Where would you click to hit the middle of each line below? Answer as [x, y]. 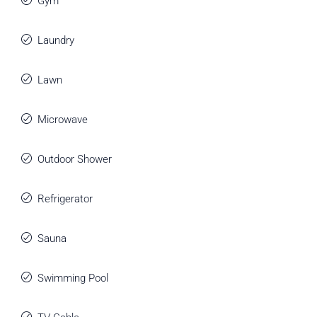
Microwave [63, 120]
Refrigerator [65, 199]
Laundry [56, 40]
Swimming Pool [73, 278]
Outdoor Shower [75, 159]
